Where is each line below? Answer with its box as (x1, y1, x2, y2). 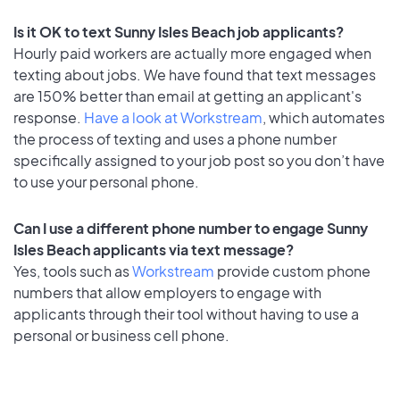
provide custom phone (214, 262, 371, 281)
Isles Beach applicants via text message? (13, 240, 294, 260)
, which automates (262, 107, 385, 127)
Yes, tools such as (13, 262, 132, 281)
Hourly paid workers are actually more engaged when (13, 43, 371, 62)
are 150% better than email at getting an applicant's (13, 86, 362, 105)
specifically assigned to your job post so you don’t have (13, 150, 385, 170)
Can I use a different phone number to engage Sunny (13, 219, 368, 238)
